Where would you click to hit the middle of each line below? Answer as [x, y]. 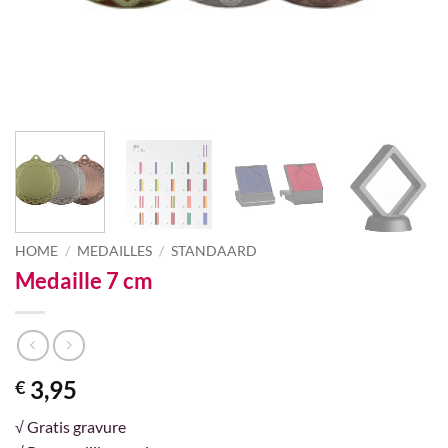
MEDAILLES [115, 251]
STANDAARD [214, 251]
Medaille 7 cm [84, 281]
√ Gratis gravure [70, 426]
